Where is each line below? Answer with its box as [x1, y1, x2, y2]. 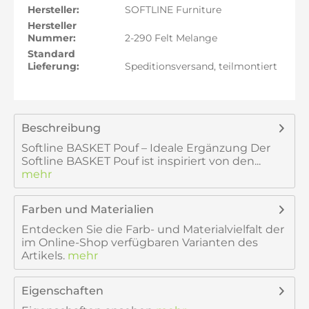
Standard [28, 48, 75, 60]
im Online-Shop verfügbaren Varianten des [21, 236, 258, 249]
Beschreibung [21, 121, 101, 134]
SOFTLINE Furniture [121, 3, 221, 16]
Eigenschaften [21, 284, 103, 297]
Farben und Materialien [21, 203, 154, 216]
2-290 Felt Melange [121, 32, 217, 44]
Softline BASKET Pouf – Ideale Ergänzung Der [21, 141, 270, 154]
